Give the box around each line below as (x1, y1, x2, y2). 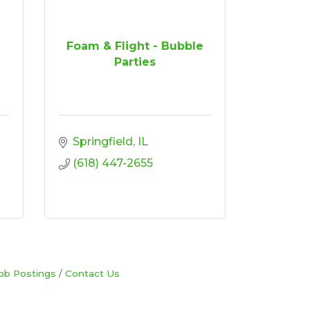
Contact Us (64, 267, 120, 279)
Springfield (72, 134, 133, 148)
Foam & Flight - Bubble (66, 39, 203, 53)
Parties (113, 55, 156, 69)
